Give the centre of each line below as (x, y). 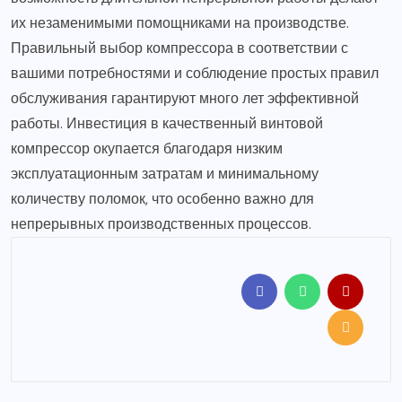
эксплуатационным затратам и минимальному (165, 173)
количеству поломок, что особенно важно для (162, 198)
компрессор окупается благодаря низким (147, 148)
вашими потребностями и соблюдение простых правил (195, 73)
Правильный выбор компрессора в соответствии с (179, 48)
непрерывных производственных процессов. (161, 223)
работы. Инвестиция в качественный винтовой (167, 123)
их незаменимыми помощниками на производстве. (180, 22)
